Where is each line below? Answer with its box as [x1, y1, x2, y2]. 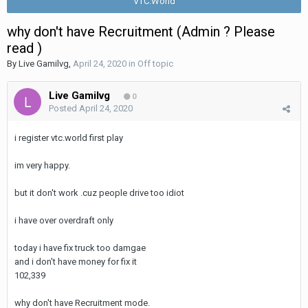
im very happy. [14, 160, 70, 170]
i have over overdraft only [14, 215, 115, 225]
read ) [7, 40, 42, 56]
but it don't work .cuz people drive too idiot [14, 188, 186, 198]
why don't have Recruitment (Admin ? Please [7, 23, 275, 40]
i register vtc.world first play [14, 133, 123, 143]
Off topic [137, 58, 173, 69]
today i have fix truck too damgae [14, 243, 146, 253]
